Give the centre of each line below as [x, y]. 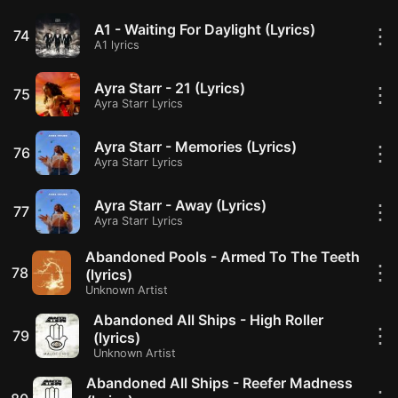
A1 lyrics [117, 44]
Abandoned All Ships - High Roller [208, 320]
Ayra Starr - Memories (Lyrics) [195, 146]
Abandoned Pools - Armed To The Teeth [222, 257]
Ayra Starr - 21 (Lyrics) [170, 88]
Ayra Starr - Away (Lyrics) [180, 205]
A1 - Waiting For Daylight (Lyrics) [205, 29]
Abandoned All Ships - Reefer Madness [220, 383]
